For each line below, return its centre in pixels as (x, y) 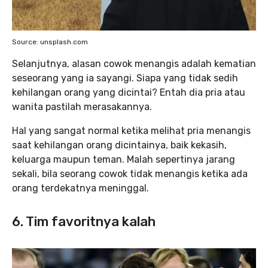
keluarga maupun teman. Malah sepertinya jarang (124, 159)
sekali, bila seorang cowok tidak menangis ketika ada (130, 173)
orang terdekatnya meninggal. (80, 188)
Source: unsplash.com (50, 42)
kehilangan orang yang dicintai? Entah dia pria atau (129, 92)
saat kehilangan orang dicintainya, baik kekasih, (119, 145)
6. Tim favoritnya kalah (84, 221)
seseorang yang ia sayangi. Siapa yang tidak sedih (125, 78)
